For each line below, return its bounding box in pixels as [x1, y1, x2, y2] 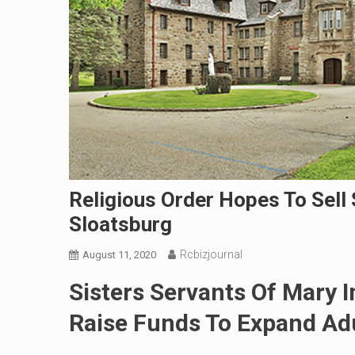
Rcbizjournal [180, 248, 242, 261]
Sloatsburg [69, 212, 172, 236]
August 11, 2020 [82, 249, 156, 261]
